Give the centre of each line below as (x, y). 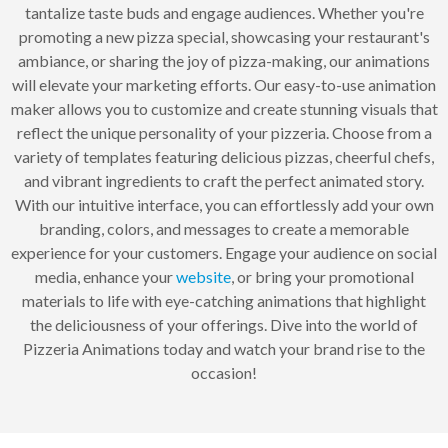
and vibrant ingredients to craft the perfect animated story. (224, 180)
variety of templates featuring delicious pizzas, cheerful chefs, (224, 156)
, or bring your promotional (322, 276)
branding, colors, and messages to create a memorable (224, 228)
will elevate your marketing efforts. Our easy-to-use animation (224, 84)
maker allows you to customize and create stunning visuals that (224, 108)
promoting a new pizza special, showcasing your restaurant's (224, 36)
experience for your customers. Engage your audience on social (224, 252)
